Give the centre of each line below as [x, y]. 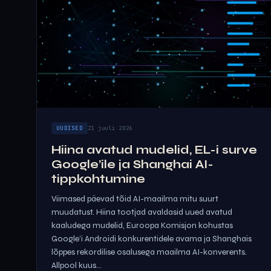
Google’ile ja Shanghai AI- [132, 164]
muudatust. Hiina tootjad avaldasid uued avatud [142, 212]
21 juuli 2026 [110, 128]
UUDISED [70, 128]
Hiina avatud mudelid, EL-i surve [154, 150]
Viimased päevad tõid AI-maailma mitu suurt [135, 199]
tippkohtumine [98, 179]
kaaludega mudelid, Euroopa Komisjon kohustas [142, 225]
